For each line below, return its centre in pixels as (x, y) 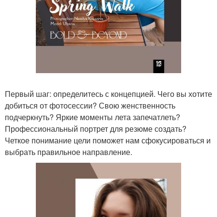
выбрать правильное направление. (69, 152)
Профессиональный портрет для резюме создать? (96, 128)
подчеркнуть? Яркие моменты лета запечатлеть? (93, 117)
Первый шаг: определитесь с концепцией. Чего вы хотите (108, 93)
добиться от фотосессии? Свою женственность (90, 105)
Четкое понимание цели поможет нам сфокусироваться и (108, 140)
